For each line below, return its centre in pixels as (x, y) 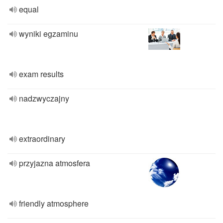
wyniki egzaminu (49, 34)
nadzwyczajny (44, 98)
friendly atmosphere (54, 203)
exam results (41, 74)
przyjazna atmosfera (55, 163)
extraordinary (42, 139)
